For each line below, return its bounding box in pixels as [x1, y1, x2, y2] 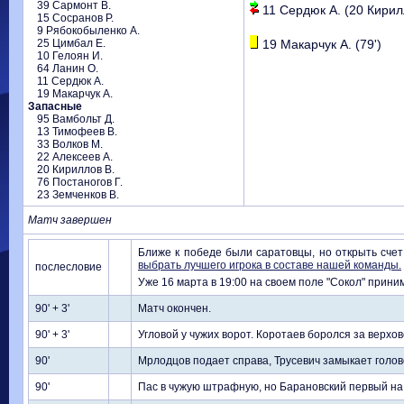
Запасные [28, 100, 82, 113]
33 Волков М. [37, 138, 103, 151]
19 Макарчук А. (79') [262, 37, 381, 51]
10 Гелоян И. [37, 50, 103, 62]
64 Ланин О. [37, 62, 98, 75]
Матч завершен [28, 214, 112, 226]
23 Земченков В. [37, 188, 119, 201]
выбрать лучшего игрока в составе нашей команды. [138, 259, 401, 271]
